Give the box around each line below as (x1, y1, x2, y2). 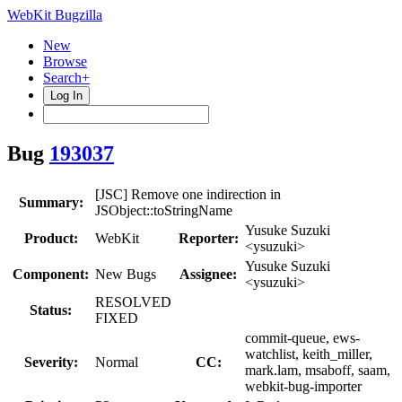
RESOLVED (95, 293, 171, 310)
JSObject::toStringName (95, 202, 232, 218)
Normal (95, 354, 138, 370)
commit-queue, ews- (245, 329, 360, 345)
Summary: (18, 194, 83, 210)
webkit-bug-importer (245, 378, 362, 394)
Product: (23, 230, 78, 246)
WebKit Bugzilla (7, 7, 102, 22)
